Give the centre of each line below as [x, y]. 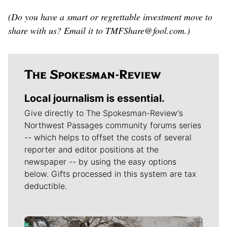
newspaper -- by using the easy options [100, 162]
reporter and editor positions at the [91, 150]
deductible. [46, 186]
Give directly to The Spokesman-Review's [104, 113]
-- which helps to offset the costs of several [108, 138]
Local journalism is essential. [94, 99]
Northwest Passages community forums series [113, 125]
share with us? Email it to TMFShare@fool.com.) [99, 31]
